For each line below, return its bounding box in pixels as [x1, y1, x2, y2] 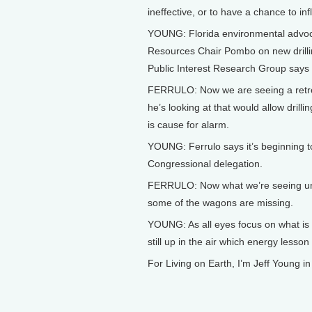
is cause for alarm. [148, 119, 229, 130]
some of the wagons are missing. [148, 197, 293, 208]
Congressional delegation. [148, 158, 263, 169]
